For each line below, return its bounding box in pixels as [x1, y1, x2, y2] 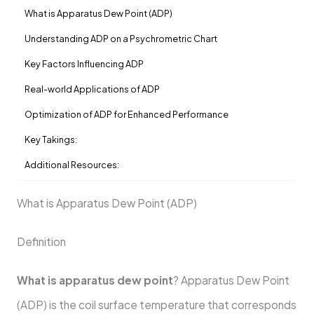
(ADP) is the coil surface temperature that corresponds [16, 298, 296, 312]
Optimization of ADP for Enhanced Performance [24, 108, 228, 120]
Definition [16, 235, 66, 249]
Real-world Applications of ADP [24, 83, 160, 95]
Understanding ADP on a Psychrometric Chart [24, 32, 217, 44]
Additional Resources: [24, 158, 119, 170]
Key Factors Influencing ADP [24, 57, 144, 69]
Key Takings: [24, 133, 77, 145]
